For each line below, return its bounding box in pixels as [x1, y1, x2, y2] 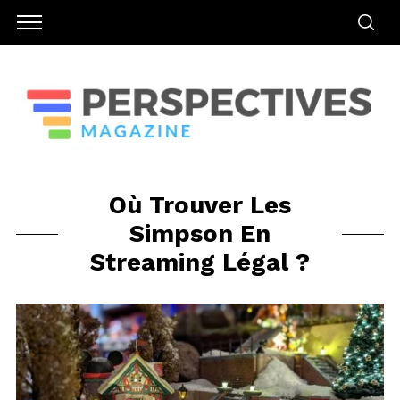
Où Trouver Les [109, 191, 291, 221]
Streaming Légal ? [90, 248, 310, 278]
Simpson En [129, 220, 271, 249]
